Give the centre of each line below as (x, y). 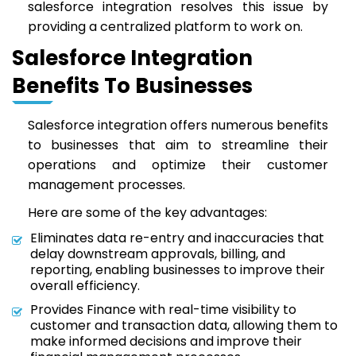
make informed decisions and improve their (166, 341)
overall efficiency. (85, 286)
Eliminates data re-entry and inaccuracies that (177, 238)
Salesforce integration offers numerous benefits (178, 125)
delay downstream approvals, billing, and (158, 254)
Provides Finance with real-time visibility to (163, 310)
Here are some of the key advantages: (147, 213)
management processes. (108, 185)
